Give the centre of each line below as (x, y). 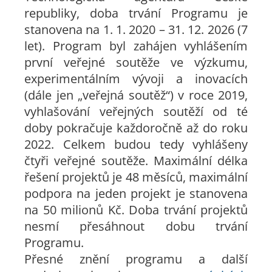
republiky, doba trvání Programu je (136, 13)
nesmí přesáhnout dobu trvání (136, 226)
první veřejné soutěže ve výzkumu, (136, 62)
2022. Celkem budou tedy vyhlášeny (136, 144)
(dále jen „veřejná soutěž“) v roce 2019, (136, 95)
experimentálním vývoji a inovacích (136, 79)
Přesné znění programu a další (136, 259)
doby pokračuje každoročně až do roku (136, 128)
